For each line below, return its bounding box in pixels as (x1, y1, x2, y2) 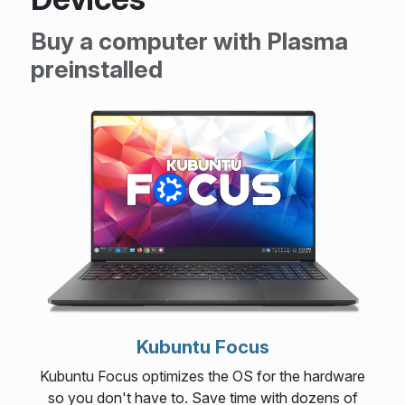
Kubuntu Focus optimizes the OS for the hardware (40, 366, 365, 385)
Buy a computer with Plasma (30, 26, 348, 55)
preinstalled (30, 54, 163, 83)
